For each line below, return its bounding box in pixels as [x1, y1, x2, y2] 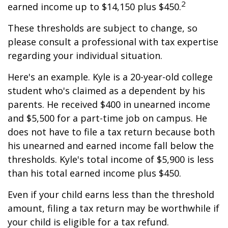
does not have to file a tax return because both [8, 126, 215, 138]
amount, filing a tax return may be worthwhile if [8, 202, 219, 214]
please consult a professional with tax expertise [8, 36, 218, 48]
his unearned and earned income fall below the [8, 139, 214, 152]
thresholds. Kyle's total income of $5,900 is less [8, 153, 214, 165]
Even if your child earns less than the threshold [8, 188, 214, 201]
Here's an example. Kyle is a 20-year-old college [8, 71, 213, 83]
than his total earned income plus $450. [8, 167, 181, 179]
